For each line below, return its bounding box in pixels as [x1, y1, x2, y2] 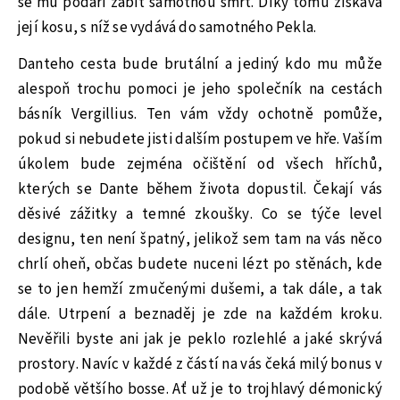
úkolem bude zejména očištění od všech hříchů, [18, 153, 382, 175]
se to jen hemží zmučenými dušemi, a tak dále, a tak [18, 278, 382, 300]
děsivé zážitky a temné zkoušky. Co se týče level [18, 203, 382, 225]
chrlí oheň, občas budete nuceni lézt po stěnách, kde [18, 253, 382, 275]
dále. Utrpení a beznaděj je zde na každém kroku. [18, 303, 382, 325]
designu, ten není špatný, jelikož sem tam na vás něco [18, 228, 382, 250]
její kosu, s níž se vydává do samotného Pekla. [18, 16, 317, 38]
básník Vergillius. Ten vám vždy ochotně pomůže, [18, 103, 382, 125]
